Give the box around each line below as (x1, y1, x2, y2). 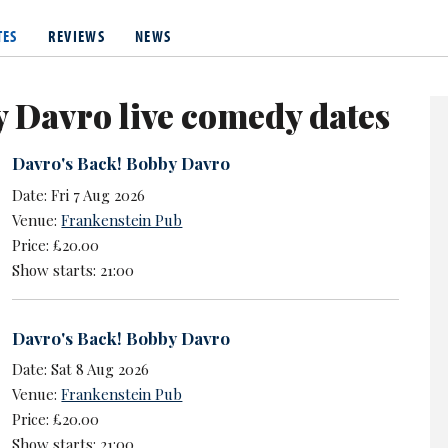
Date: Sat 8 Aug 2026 (12, 359, 150, 380)
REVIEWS (47, 26, 105, 47)
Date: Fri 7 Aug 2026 (12, 184, 146, 205)
